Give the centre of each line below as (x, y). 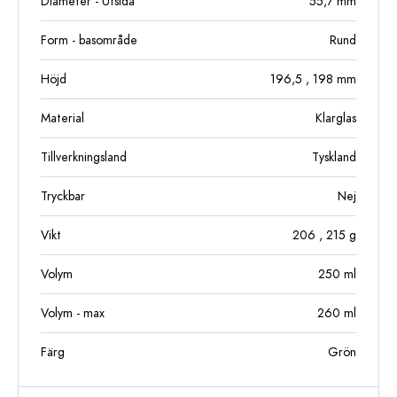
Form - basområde (89, 40)
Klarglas (336, 118)
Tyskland (334, 157)
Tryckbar (63, 196)
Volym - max (73, 313)
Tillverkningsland (84, 157)
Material (62, 118)
